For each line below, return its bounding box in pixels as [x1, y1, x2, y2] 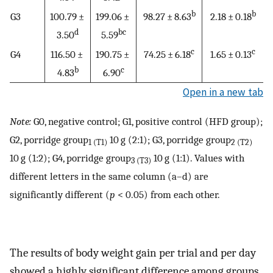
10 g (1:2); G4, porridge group [10, 151, 131, 164]
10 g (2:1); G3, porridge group [107, 133, 231, 146]
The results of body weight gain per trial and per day [10, 246, 256, 260]
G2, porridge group [10, 133, 88, 146]
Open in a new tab [183, 85, 263, 99]
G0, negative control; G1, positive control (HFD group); [31, 115, 263, 127]
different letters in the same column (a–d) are [10, 169, 208, 182]
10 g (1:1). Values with [151, 151, 244, 164]
